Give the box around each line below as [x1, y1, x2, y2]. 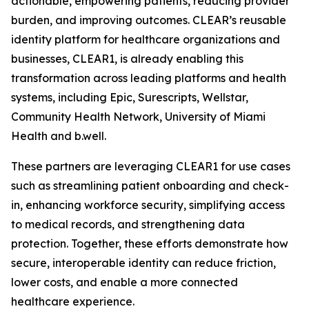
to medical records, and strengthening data [11, 217, 245, 231]
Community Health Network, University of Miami [11, 110, 266, 123]
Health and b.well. [11, 129, 106, 143]
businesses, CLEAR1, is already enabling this [11, 52, 243, 66]
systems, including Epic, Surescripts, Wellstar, [11, 90, 248, 104]
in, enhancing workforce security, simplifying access [11, 198, 285, 212]
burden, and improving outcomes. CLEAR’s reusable [11, 13, 286, 27]
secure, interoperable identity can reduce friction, [11, 256, 276, 270]
